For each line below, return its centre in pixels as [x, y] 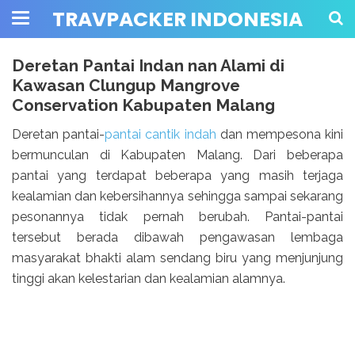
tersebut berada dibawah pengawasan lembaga [177, 238]
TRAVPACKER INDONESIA [177, 19]
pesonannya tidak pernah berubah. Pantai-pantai [177, 217]
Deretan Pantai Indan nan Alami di [148, 65]
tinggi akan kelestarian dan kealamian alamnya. [149, 279]
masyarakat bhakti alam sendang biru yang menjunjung [177, 258]
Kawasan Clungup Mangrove [126, 85]
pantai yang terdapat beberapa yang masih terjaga [177, 176]
